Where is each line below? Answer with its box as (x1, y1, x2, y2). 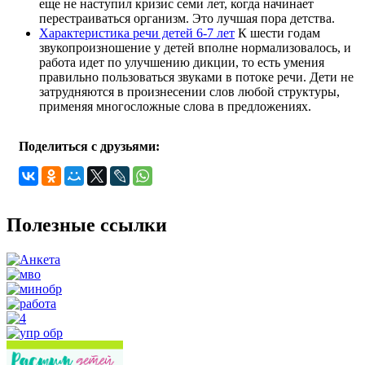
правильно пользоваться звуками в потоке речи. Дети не (39, 70, 354, 85)
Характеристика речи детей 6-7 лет (39, 26, 235, 41)
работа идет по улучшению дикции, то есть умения (39, 55, 324, 70)
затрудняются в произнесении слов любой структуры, (39, 85, 340, 99)
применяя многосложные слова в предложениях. (39, 99, 311, 114)
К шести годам (235, 26, 320, 41)
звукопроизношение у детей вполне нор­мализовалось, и (39, 41, 351, 55)
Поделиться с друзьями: (19, 139, 160, 154)
